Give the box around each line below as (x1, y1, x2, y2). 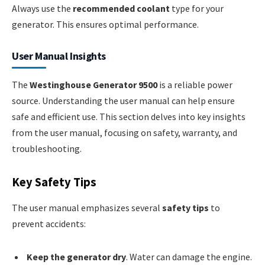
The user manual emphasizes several (12, 202, 162, 214)
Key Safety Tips (12, 174, 96, 190)
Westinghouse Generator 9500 (30, 79, 157, 91)
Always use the (12, 2, 73, 15)
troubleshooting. (12, 143, 82, 155)
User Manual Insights (12, 49, 106, 63)
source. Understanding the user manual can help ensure (12, 95, 235, 107)
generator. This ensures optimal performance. (12, 18, 199, 31)
